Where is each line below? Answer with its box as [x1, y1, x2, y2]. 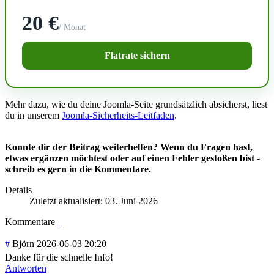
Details [5, 185, 32, 196]
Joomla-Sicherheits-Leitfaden [62, 110, 174, 121]
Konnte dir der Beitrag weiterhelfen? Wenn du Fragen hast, [5, 142, 253, 153]
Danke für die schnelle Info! [5, 252, 116, 263]
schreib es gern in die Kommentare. [5, 164, 151, 175]
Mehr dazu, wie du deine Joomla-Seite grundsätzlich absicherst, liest [5, 99, 267, 110]
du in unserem [5, 110, 62, 121]
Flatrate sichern [104, 50, 170, 61]
